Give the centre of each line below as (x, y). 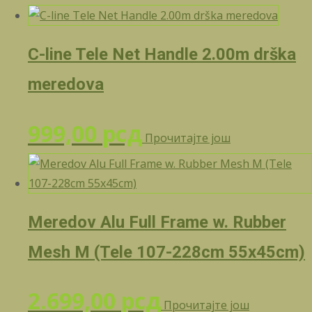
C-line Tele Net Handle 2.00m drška (162, 54)
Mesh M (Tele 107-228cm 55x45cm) (166, 252)
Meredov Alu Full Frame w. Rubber (157, 222)
